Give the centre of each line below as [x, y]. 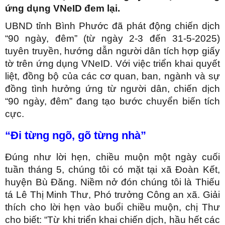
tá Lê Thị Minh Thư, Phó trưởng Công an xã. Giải [113, 195]
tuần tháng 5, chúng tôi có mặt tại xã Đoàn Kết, [113, 170]
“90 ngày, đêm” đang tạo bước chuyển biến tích [113, 101]
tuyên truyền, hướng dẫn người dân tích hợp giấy [113, 51]
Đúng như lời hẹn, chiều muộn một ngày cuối [113, 157]
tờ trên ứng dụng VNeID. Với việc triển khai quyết [113, 64]
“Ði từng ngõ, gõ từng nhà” [76, 136]
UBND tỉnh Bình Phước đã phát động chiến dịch [113, 26]
